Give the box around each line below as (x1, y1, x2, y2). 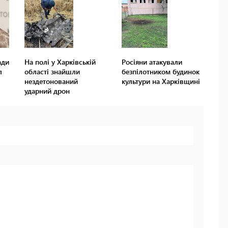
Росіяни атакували (121, 57, 182, 67)
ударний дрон (24, 86, 70, 96)
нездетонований (24, 76, 78, 87)
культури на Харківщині (121, 76, 200, 87)
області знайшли (24, 67, 80, 77)
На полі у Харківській (24, 57, 96, 67)
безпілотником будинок (121, 67, 199, 77)
